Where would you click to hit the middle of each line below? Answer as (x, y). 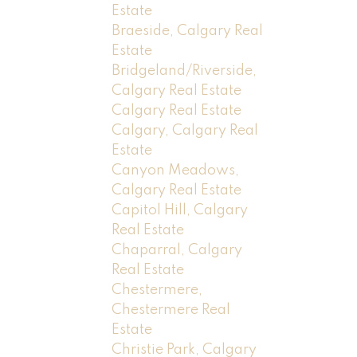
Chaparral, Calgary (177, 250)
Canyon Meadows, (176, 170)
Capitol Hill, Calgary (180, 210)
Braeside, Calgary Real (188, 31)
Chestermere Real (171, 310)
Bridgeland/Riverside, (184, 71)
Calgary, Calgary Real (185, 130)
